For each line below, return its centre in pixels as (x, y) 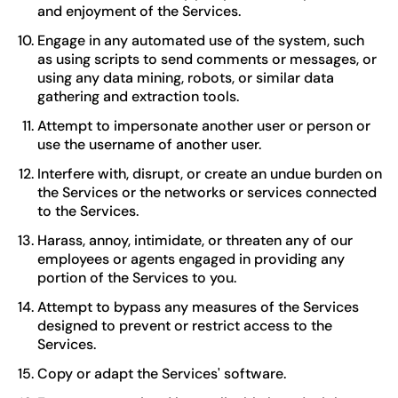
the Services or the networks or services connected (207, 192)
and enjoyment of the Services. (139, 11)
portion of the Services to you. (137, 278)
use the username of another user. (149, 144)
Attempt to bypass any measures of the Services (198, 307)
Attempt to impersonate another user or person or (204, 126)
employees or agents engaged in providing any (191, 259)
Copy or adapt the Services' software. (162, 374)
